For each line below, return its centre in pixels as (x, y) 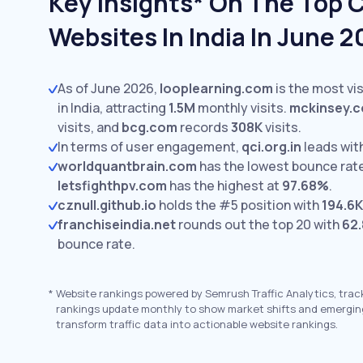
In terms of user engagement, (149, 147)
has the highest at (224, 186)
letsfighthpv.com (112, 186)
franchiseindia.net (117, 224)
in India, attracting (113, 108)
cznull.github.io (107, 205)
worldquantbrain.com (127, 166)
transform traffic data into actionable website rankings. (197, 324)
